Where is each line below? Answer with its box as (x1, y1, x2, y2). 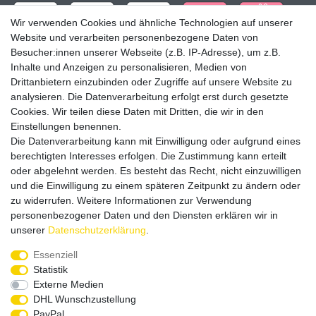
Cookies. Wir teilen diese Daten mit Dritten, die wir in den (11, 106, 264, 117)
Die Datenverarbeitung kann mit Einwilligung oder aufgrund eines (11, 135, 300, 147)
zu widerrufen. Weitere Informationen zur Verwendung (11, 195, 252, 206)
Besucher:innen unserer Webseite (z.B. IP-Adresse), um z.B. (11, 47, 281, 58)
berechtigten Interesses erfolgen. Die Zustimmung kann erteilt (11, 150, 286, 162)
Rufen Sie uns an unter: (56, 280, 153, 291)
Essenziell (32, 249, 78, 260)
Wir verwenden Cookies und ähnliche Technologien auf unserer (11, 17, 293, 28)
